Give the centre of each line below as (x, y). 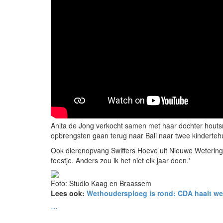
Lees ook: (68, 193)
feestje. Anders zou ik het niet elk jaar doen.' (120, 160)
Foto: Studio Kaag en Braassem (101, 183)
